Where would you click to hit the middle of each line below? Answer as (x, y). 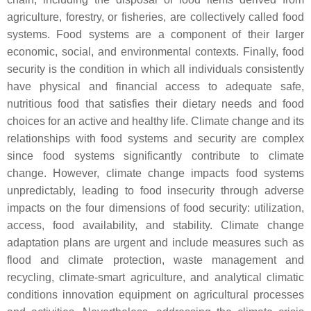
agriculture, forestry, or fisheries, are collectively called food (155, 17)
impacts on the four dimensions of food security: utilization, (155, 208)
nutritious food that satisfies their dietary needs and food (155, 104)
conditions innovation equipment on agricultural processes (155, 295)
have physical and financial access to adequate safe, (155, 86)
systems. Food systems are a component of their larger (155, 34)
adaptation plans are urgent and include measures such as (155, 243)
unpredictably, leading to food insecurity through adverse (155, 191)
